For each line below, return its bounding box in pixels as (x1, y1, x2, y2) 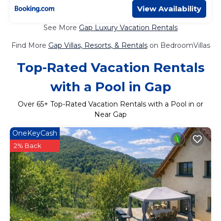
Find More (11, 40, 48, 50)
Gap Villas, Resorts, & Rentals (48, 40, 147, 50)
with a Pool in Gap (50, 78, 171, 95)
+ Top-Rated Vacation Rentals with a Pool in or (44, 99, 203, 109)
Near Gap (94, 110, 127, 119)
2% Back (14, 141, 41, 149)
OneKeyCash (12, 128, 57, 138)
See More (43, 23, 79, 32)
